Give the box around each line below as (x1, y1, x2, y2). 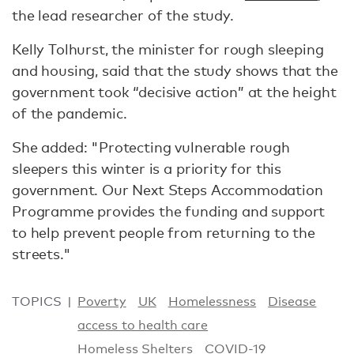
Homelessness (168, 294, 257, 309)
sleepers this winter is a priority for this (12, 160, 282, 177)
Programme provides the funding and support (12, 202, 326, 220)
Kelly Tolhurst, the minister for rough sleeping (12, 40, 324, 58)
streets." (12, 245, 71, 262)
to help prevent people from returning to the (12, 224, 315, 241)
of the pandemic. (12, 104, 127, 122)
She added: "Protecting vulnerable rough (12, 138, 290, 156)
